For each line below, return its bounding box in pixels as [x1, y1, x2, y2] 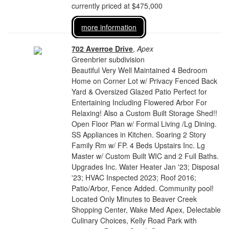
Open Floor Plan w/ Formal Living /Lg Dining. [72, 119, 217, 129]
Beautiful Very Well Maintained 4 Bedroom [72, 65, 208, 75]
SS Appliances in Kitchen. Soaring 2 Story [72, 129, 207, 140]
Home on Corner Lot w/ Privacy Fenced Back [72, 76, 218, 86]
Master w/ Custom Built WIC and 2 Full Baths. [72, 151, 219, 161]
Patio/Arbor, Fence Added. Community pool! [72, 183, 214, 193]
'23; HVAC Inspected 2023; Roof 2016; [72, 172, 197, 182]
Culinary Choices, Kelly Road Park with [72, 215, 197, 225]
